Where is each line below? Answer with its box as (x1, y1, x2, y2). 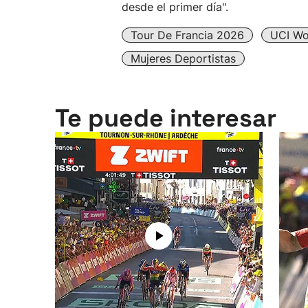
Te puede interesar (55, 102, 276, 134)
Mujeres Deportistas (131, 52, 236, 65)
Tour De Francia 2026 (131, 28, 244, 42)
